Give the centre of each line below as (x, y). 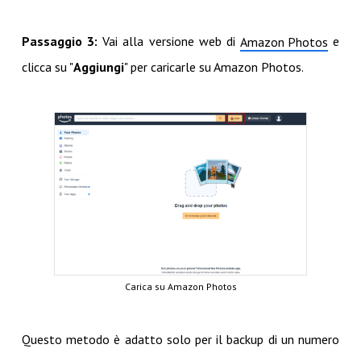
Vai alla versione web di (171, 41)
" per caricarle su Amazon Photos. (214, 66)
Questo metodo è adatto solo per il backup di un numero (180, 339)
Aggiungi (98, 66)
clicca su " (47, 66)
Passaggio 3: (62, 41)
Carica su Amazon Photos (180, 286)
